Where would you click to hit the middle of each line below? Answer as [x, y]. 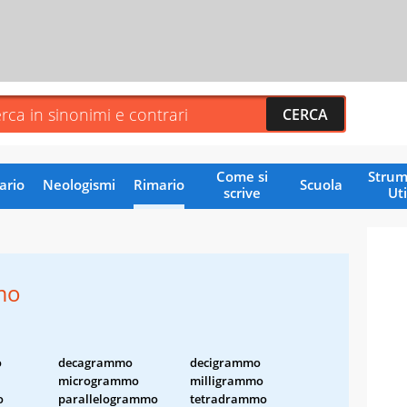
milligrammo [227, 380]
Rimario [159, 184]
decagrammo [95, 362]
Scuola [321, 184]
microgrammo [99, 380]
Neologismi [79, 184]
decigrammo [225, 362]
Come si [242, 176]
